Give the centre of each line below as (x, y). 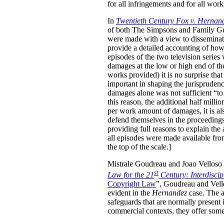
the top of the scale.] (139, 146)
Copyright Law (132, 183)
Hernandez (169, 192)
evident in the (130, 192)
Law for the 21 (131, 174)
